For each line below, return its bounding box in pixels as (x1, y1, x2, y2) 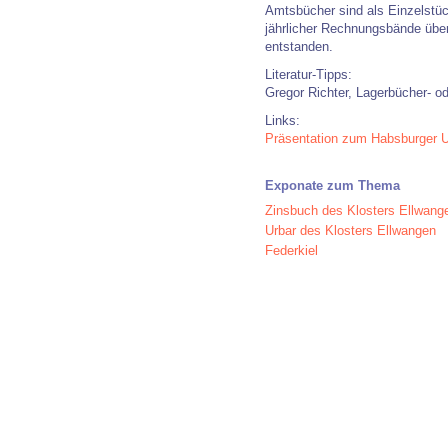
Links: (265, 113, 300, 128)
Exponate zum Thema (265, 178, 400, 193)
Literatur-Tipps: (265, 67, 352, 82)
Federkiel (265, 243, 318, 258)
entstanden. (265, 39, 333, 54)
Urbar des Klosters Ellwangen (265, 223, 436, 238)
